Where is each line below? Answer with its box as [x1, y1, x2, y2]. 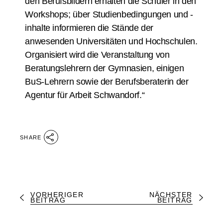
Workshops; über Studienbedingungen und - [25, 9, 193, 19]
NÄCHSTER [149, 191, 193, 199]
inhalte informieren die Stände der [25, 23, 154, 33]
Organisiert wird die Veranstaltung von [25, 50, 170, 60]
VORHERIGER [30, 191, 84, 199]
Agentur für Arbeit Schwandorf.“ [25, 90, 145, 100]
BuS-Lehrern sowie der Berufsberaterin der [25, 77, 189, 87]
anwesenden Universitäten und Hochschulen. [25, 36, 198, 46]
